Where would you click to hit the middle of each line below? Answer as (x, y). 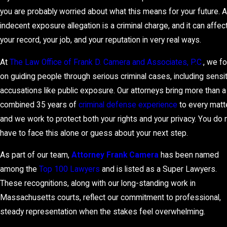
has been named (190, 155)
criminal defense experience (128, 105)
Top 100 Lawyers (69, 169)
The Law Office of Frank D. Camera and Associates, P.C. (106, 62)
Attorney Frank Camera (116, 155)
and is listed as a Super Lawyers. (158, 169)
